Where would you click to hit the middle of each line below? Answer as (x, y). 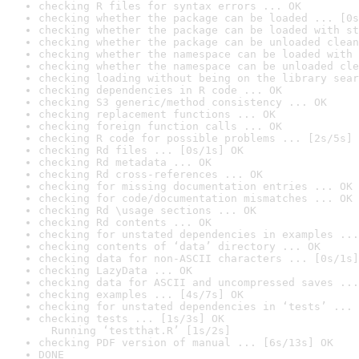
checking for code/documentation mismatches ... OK (196, 198)
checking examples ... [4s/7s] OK (141, 294)
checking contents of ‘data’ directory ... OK (179, 246)
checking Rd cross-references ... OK (151, 174)
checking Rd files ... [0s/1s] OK (141, 150)
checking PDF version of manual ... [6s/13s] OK (186, 343)
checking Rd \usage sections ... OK (147, 210)
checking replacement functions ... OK (157, 114)
